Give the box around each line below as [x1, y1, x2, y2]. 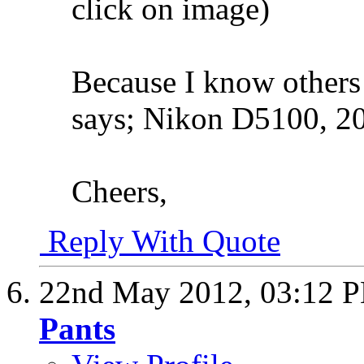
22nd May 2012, [39, 275, 260, 310]
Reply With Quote [40, 223, 280, 259]
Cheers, [71, 174, 167, 210]
